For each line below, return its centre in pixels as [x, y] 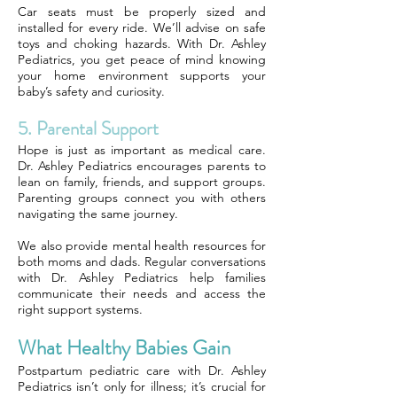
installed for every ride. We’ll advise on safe [142, 27]
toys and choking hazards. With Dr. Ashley [142, 43]
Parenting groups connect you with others [142, 198]
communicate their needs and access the [142, 293]
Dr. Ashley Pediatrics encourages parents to [142, 166]
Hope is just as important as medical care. [142, 150]
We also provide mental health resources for [142, 245]
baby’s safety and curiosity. [91, 91]
